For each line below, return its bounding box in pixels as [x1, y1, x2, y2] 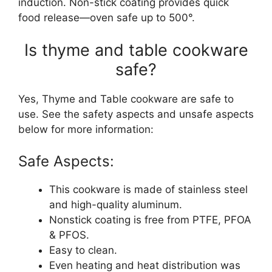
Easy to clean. [49, 243, 117, 256]
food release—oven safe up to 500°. [18, 11, 195, 24]
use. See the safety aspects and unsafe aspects [18, 108, 254, 120]
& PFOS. [49, 228, 89, 241]
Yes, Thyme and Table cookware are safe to [18, 93, 234, 105]
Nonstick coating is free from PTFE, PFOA [49, 213, 251, 226]
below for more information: [18, 123, 154, 135]
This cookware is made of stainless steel [49, 183, 248, 195]
